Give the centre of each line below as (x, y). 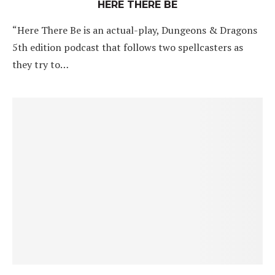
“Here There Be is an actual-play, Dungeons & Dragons (135, 30)
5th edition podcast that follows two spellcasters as (128, 47)
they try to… (41, 64)
